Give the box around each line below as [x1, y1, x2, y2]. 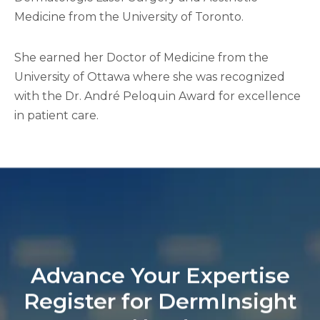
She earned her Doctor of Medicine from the [14, 51, 269, 64]
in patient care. [14, 109, 101, 122]
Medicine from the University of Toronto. [14, 10, 244, 24]
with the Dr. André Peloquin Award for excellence [14, 89, 301, 103]
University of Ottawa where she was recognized [14, 70, 285, 84]
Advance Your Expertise [30, 262, 290, 289]
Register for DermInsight [23, 288, 297, 315]
